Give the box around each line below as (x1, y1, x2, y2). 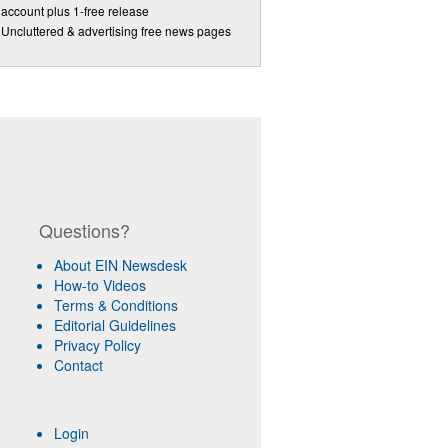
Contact (53, 355, 103, 375)
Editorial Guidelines (53, 315, 176, 335)
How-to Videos (53, 275, 146, 295)
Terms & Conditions (53, 295, 178, 315)
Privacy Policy (53, 335, 141, 355)
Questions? (38, 217, 130, 243)
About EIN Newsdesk (53, 255, 187, 275)
